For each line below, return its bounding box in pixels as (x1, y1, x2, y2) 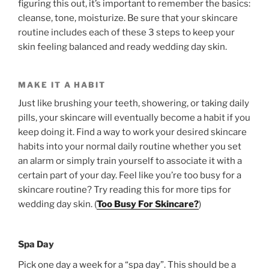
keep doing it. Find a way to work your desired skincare (18, 126, 247, 138)
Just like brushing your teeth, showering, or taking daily (18, 97, 249, 109)
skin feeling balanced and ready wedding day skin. (18, 41, 227, 53)
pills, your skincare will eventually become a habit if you (18, 112, 250, 123)
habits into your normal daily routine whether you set (18, 141, 241, 152)
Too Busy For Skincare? (97, 198, 199, 210)
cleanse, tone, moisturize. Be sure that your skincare (18, 13, 238, 24)
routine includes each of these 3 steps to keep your (18, 27, 235, 38)
